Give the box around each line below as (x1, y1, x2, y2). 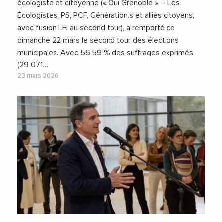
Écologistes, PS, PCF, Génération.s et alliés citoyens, (17, 11, 194, 19)
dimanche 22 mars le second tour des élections (17, 36, 179, 44)
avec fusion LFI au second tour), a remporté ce (17, 23, 175, 32)
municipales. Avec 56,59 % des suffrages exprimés (17, 48, 193, 56)
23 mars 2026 (17, 72, 58, 79)
